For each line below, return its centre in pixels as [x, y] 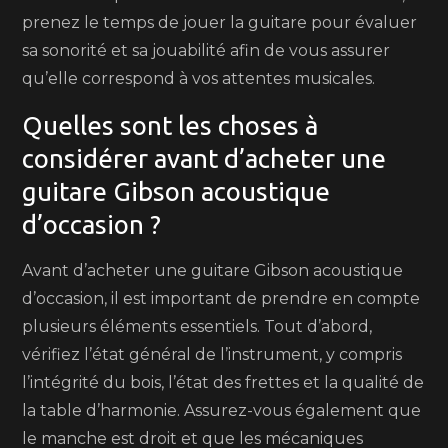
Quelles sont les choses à [170, 125]
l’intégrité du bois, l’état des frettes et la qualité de [223, 382]
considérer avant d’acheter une [204, 158]
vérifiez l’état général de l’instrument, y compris [212, 354]
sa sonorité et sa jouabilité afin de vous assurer [206, 50]
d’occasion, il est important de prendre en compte [221, 298]
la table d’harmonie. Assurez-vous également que [222, 410]
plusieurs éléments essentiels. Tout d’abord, [197, 326]
